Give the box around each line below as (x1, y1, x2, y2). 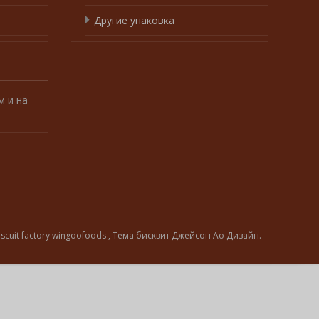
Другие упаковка (94, 13, 174, 27)
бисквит (136, 229, 172, 241)
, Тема (108, 229, 136, 241)
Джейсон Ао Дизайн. (172, 229, 261, 241)
